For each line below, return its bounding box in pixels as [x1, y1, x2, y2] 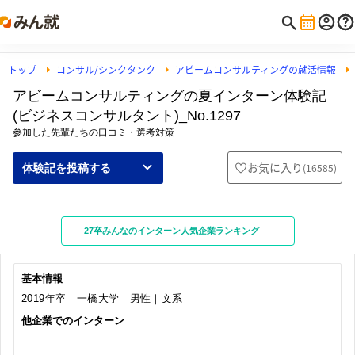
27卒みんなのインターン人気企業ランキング [83, 226, 259, 235]
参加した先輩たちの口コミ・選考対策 [13, 127, 174, 138]
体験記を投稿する [22, 161, 111, 174]
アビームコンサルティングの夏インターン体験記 [13, 88, 326, 104]
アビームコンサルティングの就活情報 [175, 63, 336, 77]
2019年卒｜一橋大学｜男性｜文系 [21, 292, 183, 304]
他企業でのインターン [21, 314, 124, 326]
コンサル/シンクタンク [56, 63, 155, 77]
